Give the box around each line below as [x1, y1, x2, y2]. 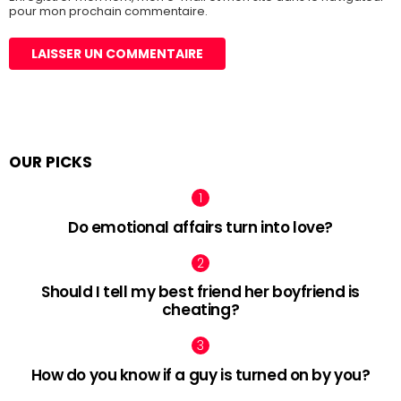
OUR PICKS [9, 150, 92, 173]
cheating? [161, 299, 240, 321]
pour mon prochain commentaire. [9, 2, 208, 20]
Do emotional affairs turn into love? [68, 216, 333, 238]
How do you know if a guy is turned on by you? [30, 364, 371, 387]
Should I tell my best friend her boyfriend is [41, 281, 360, 303]
